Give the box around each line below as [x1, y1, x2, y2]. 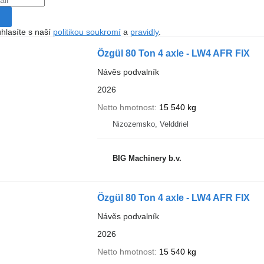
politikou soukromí [52, 27, 121, 37]
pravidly [130, 27, 159, 37]
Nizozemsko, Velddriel [112, 120, 189, 128]
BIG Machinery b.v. [112, 153, 181, 163]
